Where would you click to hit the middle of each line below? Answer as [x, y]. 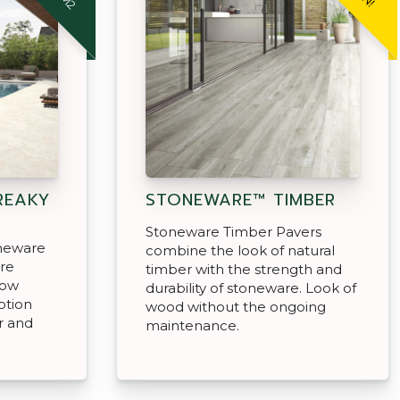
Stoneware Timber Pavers [233, 231]
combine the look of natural [240, 250]
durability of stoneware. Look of [251, 287]
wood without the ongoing [236, 306]
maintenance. [192, 325]
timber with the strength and [244, 269]
